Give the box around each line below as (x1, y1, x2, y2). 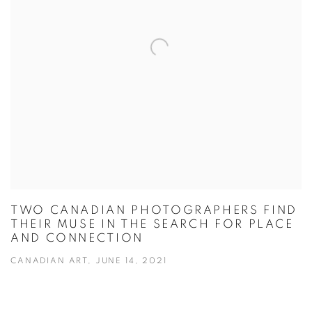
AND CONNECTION (10, 233, 143, 244)
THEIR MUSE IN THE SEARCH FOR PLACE (10, 219, 294, 230)
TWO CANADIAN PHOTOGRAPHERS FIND (10, 205, 297, 216)
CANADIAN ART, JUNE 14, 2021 (10, 257, 167, 265)
